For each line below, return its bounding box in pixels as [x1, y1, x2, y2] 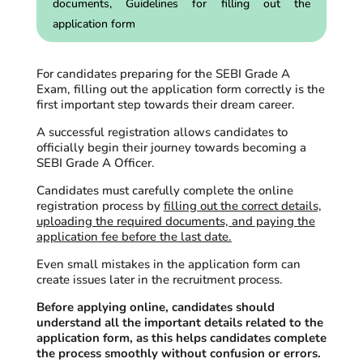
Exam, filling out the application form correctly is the [36, 81, 325, 97]
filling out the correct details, [163, 198, 322, 214]
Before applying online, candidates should [36, 299, 275, 315]
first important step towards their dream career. [36, 96, 295, 113]
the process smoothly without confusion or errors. [36, 345, 324, 361]
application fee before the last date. [36, 228, 232, 245]
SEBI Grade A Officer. [36, 155, 155, 171]
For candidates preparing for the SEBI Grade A [36, 66, 290, 82]
